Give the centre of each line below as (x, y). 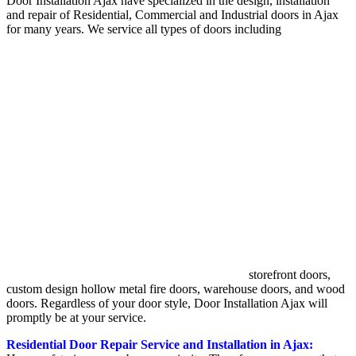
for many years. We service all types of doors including (144, 29)
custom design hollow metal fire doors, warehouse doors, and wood (176, 288)
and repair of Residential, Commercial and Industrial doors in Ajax (172, 14)
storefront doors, (290, 274)
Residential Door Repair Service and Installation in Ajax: (160, 344)
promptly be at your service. (76, 317)
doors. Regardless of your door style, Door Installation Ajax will (167, 303)
